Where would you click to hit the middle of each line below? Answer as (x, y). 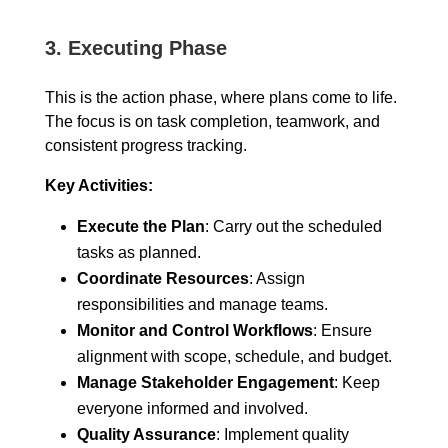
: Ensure (342, 330)
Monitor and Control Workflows (194, 330)
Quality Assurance (146, 434)
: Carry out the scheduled (293, 226)
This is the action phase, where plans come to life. (220, 97)
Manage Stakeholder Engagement (205, 382)
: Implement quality (282, 434)
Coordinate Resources (162, 278)
